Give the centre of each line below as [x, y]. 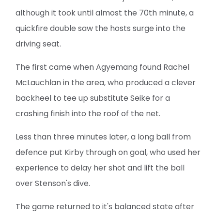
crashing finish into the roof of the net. [88, 113]
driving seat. [38, 44]
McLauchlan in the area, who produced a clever [106, 82]
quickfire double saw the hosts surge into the [101, 28]
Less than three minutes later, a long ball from [103, 137]
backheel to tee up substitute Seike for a [93, 98]
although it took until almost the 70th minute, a [105, 13]
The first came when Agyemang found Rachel [102, 67]
